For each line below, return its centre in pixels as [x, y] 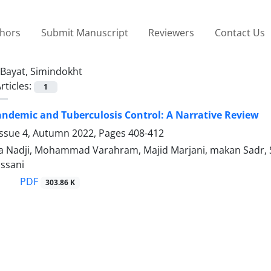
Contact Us [240, 32]
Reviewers [171, 32]
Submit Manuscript [84, 32]
